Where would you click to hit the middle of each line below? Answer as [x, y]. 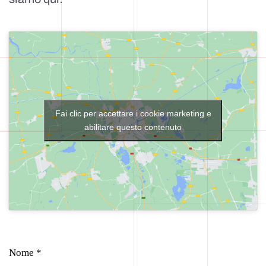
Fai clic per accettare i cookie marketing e [133, 114]
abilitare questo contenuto [133, 127]
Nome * [25, 252]
